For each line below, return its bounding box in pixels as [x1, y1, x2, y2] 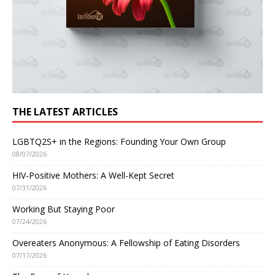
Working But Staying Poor [12, 203, 115, 215]
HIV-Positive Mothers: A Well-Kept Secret [12, 169, 174, 181]
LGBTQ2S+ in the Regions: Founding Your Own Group [12, 135, 226, 147]
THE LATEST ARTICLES [12, 104, 118, 118]
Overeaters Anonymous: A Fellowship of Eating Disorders [12, 236, 240, 249]
